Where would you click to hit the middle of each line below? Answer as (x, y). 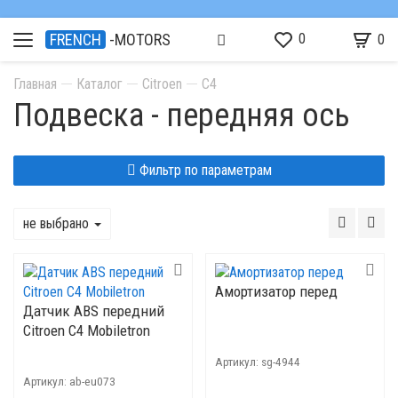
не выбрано (58, 223)
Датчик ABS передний (94, 311)
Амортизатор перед (276, 291)
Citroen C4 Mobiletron (87, 330)
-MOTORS (140, 40)
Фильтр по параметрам (203, 170)
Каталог (99, 84)
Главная (35, 84)
